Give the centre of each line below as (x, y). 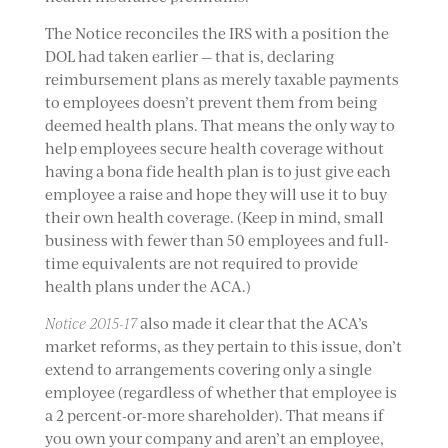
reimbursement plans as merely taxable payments (221, 79)
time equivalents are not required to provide (201, 263)
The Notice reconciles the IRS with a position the (216, 33)
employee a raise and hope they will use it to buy (215, 194)
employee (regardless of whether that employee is (220, 392)
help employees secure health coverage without (214, 148)
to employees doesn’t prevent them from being (210, 102)
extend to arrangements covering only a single (208, 369)
